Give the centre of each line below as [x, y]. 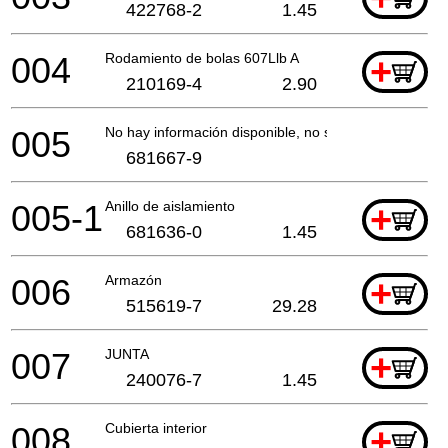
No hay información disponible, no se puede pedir [262, 131]
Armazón [133, 279]
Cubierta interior [156, 427]
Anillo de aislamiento [170, 205]
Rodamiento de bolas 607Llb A [202, 57]
